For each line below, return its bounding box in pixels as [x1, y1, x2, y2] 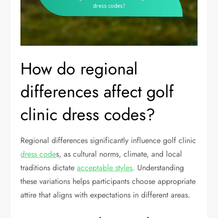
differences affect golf [20, 79, 174, 104]
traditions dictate [20, 162, 77, 173]
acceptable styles [77, 162, 133, 173]
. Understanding [132, 162, 184, 173]
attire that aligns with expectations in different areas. [20, 189, 191, 200]
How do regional [20, 56, 138, 81]
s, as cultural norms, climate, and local [56, 148, 182, 160]
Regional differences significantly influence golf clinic [20, 134, 197, 146]
